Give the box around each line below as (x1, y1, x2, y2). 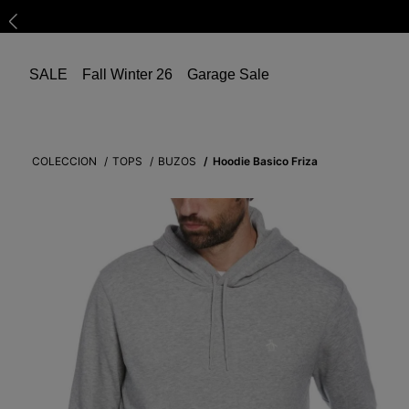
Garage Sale (187, 67, 269, 82)
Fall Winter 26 (82, 67, 173, 82)
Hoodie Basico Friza (213, 154, 319, 168)
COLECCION (32, 154, 98, 168)
